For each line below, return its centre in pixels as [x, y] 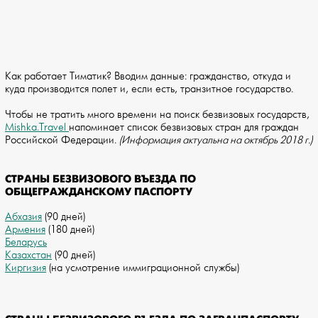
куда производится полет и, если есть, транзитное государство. [149, 89]
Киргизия [26, 268]
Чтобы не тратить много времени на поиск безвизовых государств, [157, 115]
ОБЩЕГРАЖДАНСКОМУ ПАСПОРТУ [99, 192]
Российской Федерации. [62, 141]
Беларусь [26, 243]
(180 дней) [70, 230]
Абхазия [23, 217]
